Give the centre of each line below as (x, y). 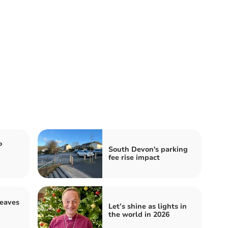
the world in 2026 (139, 214)
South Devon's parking (148, 149)
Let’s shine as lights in (148, 206)
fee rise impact (134, 157)
